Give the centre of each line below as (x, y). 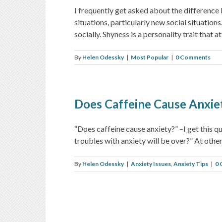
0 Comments (193, 57)
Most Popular (150, 57)
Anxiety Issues (151, 164)
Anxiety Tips (191, 164)
